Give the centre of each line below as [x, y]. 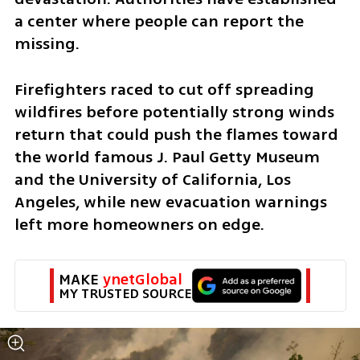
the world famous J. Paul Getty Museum [167, 157]
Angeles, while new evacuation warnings [170, 202]
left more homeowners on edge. [139, 224]
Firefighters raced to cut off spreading [164, 89]
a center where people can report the [159, 21]
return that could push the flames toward [176, 134]
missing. [47, 43]
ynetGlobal [143, 279]
